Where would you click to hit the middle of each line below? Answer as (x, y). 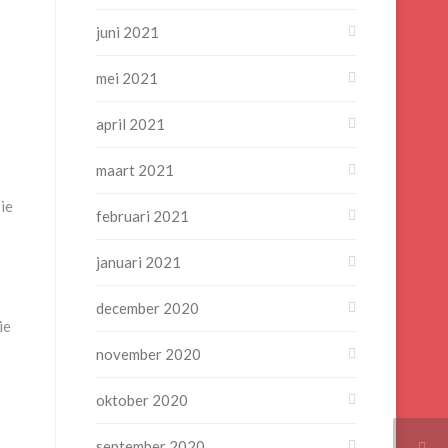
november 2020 (148, 354)
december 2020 (147, 308)
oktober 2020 (142, 400)
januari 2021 (138, 262)
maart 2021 (135, 170)
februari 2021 (142, 216)
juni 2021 (127, 32)
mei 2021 (127, 78)
